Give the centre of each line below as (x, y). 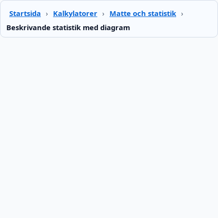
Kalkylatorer (75, 13)
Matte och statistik (143, 13)
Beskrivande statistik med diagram (68, 27)
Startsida (25, 13)
